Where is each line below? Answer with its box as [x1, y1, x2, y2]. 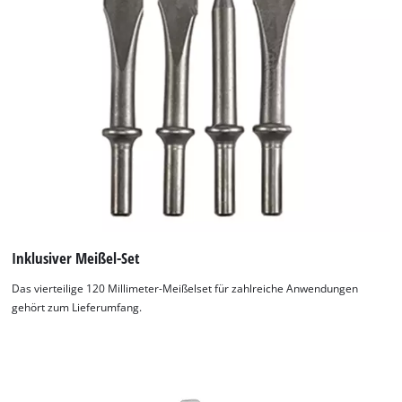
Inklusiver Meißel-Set [12, 248, 141, 269]
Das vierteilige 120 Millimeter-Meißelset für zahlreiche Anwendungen [12, 281, 359, 295]
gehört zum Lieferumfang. [12, 300, 143, 314]
